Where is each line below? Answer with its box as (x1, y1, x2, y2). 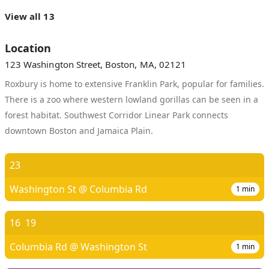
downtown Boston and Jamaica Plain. (5, 125, 153, 136)
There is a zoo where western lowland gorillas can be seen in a (5, 94, 258, 105)
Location (5, 41, 51, 55)
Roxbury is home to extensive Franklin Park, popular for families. (5, 78, 264, 89)
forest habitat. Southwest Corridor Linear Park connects (5, 109, 228, 121)
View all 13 (5, 10, 55, 22)
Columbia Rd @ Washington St (10, 240, 147, 253)
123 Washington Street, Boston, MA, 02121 (5, 58, 186, 70)
